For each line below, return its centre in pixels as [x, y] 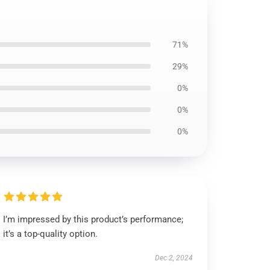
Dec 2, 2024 [174, 258]
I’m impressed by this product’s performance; [93, 219]
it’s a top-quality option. [51, 234]
